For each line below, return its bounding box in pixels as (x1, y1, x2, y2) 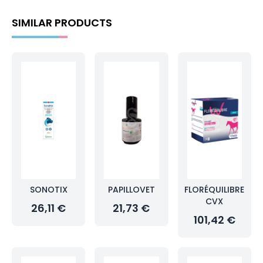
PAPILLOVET (107, 184, 155, 195)
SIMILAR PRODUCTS (12, 15, 112, 30)
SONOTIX (29, 184, 68, 195)
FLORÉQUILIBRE (184, 184, 245, 195)
